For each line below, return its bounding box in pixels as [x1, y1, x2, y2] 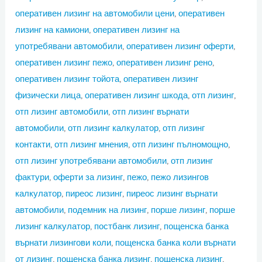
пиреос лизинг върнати [126, 188, 218, 199]
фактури [15, 171, 50, 182]
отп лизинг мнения [54, 139, 129, 150]
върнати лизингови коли [15, 237, 112, 248]
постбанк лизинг [94, 220, 160, 232]
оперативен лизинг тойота [15, 73, 120, 84]
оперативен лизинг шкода [85, 89, 188, 101]
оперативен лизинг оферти [126, 40, 234, 51]
